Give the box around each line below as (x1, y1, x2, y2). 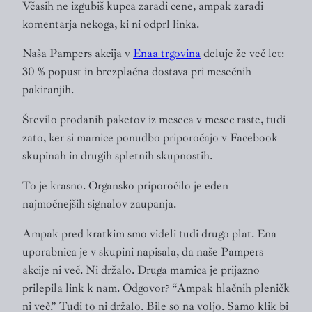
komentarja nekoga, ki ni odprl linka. (22, 16, 199, 31)
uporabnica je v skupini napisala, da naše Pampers (22, 244, 263, 259)
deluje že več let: (201, 46, 284, 61)
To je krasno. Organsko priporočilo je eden (22, 178, 228, 193)
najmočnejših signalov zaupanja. (22, 196, 176, 211)
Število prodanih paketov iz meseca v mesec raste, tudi (22, 112, 286, 127)
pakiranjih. (22, 82, 74, 97)
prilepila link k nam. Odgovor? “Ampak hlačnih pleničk (22, 280, 290, 295)
